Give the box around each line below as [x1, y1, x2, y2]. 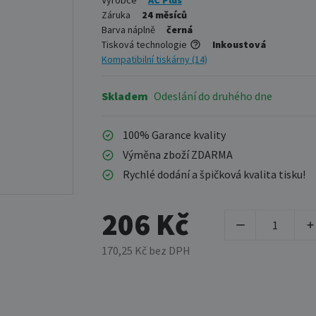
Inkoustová [212, 38, 266, 51]
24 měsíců [142, 8, 187, 21]
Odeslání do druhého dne [154, 89, 272, 103]
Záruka [102, 8, 130, 21]
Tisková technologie [102, 38, 187, 51]
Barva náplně [102, 23, 155, 36]
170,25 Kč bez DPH [102, 243, 190, 257]
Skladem [102, 89, 148, 103]
